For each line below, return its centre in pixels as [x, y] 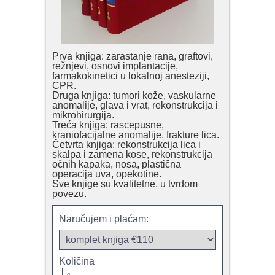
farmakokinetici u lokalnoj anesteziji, [131, 76]
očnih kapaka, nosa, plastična [117, 165]
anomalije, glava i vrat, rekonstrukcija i [135, 106]
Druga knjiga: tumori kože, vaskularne [134, 96]
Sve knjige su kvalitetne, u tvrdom [125, 184]
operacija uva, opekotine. [107, 174]
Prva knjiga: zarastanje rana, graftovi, [133, 56]
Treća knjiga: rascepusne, [108, 125]
